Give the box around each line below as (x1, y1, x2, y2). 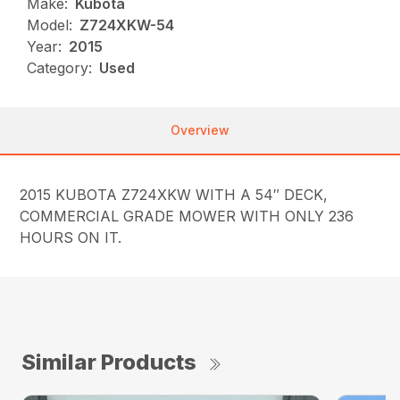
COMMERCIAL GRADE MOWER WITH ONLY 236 (20, 206, 354, 225)
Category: (27, 58, 93, 77)
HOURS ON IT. (20, 228, 122, 246)
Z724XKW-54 (79, 15, 175, 34)
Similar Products (21, 348, 196, 375)
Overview (171, 121, 229, 137)
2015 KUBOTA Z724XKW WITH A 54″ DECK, (20, 185, 329, 204)
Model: (27, 15, 73, 34)
